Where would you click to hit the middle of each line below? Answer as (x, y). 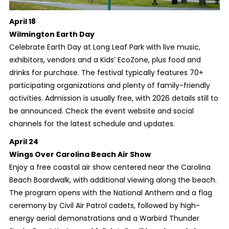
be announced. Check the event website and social (101, 111)
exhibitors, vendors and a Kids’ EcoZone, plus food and (105, 60)
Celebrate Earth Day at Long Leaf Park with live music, (105, 47)
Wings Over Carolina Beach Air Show (80, 154)
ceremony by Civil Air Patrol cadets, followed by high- (104, 205)
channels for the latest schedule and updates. (92, 124)
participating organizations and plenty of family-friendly (109, 85)
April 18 (22, 21)
